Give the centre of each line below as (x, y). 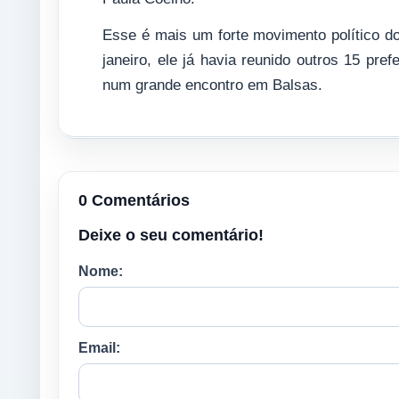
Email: (99, 348)
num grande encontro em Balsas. (212, 85)
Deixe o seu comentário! (171, 235)
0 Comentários (134, 200)
